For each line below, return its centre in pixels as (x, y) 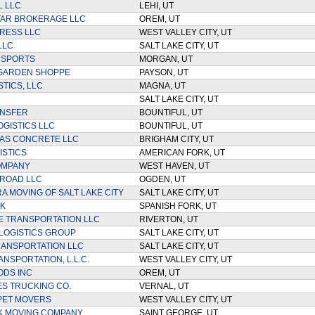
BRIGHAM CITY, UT (178, 139)
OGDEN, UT (164, 179)
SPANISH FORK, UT (180, 206)
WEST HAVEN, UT (176, 166)
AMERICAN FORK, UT (184, 153)
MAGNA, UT (164, 86)
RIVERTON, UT (171, 219)
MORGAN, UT (168, 59)
